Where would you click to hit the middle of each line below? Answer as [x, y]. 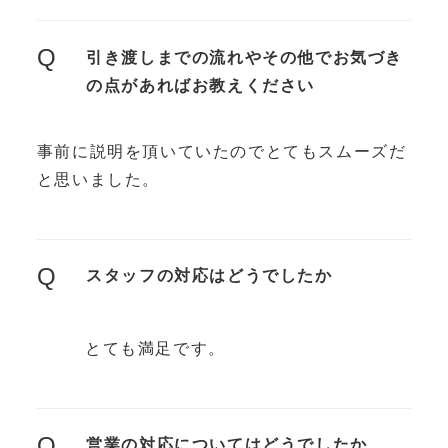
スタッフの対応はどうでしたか [209, 276]
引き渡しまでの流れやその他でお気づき [245, 57]
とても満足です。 [155, 349]
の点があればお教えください [201, 85]
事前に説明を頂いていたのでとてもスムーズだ [221, 151]
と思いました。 [98, 179]
